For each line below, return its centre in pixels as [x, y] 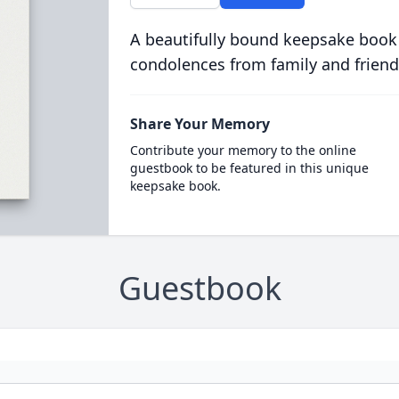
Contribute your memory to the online [243, 150]
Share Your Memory [199, 124]
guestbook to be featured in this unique [249, 168]
